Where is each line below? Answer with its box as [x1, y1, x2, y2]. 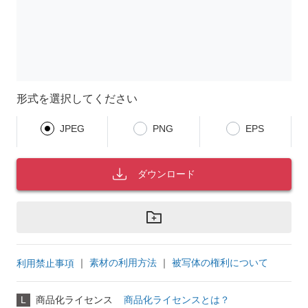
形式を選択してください [16, 92, 137, 104]
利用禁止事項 [16, 257, 74, 269]
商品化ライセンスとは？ [124, 294, 230, 306]
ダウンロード [137, 168, 195, 179]
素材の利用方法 [89, 256, 157, 268]
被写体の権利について [172, 256, 268, 268]
